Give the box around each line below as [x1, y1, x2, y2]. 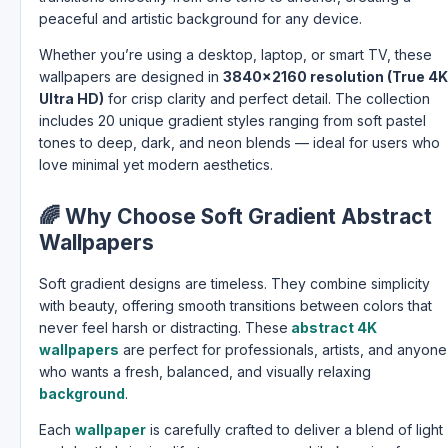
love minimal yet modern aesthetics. [39, 156, 273, 174]
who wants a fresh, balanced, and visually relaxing [39, 363, 371, 381]
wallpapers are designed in [39, 68, 223, 86]
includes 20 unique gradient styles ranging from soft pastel [39, 112, 426, 130]
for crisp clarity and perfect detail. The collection [104, 90, 430, 108]
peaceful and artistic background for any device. [39, 10, 362, 28]
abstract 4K [291, 319, 377, 337]
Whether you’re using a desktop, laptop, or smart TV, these [39, 46, 432, 64]
